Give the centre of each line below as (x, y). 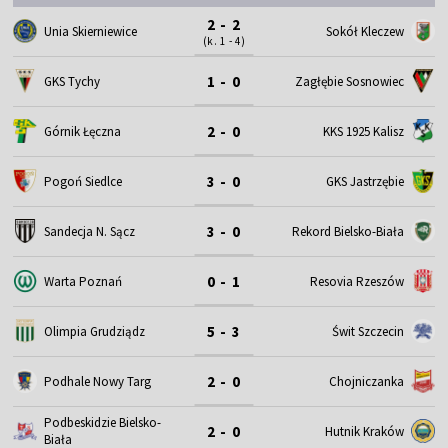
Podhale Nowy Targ (98, 381)
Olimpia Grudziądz (95, 331)
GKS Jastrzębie (364, 181)
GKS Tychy (72, 81)
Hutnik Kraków (364, 431)
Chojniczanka (366, 381)
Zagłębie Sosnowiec (349, 81)
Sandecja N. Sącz (90, 231)
